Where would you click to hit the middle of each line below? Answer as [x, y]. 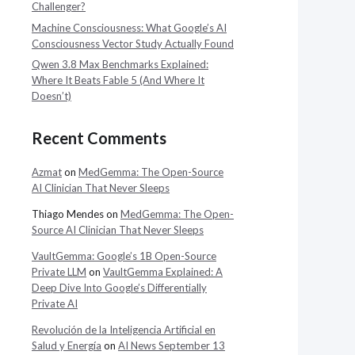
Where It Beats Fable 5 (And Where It [118, 80]
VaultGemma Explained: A [163, 272]
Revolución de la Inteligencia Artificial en [124, 330]
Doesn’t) [52, 96]
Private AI [55, 303]
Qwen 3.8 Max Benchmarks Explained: [120, 64]
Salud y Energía [67, 345]
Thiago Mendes [68, 214]
